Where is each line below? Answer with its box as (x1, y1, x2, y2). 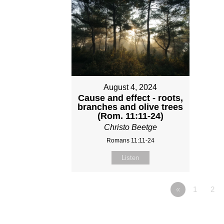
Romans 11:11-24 (106, 136, 154, 144)
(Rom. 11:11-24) (97, 110, 163, 121)
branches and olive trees (77, 101, 183, 112)
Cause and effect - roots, (77, 92, 183, 103)
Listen (121, 153, 139, 161)
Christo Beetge (103, 122, 157, 131)
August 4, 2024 (103, 82, 157, 91)
